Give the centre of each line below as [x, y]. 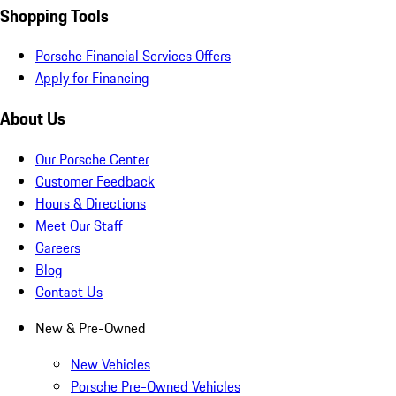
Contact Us [69, 291]
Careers [58, 247]
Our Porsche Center [92, 159]
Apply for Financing [92, 78]
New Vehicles [110, 364]
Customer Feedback [95, 181]
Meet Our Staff [79, 225]
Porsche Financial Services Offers [133, 56]
